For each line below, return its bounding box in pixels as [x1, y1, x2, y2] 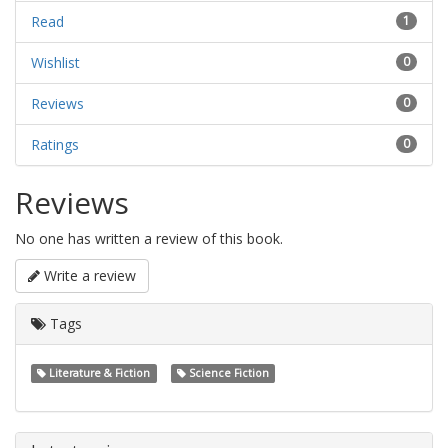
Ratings [31, 134, 79, 154]
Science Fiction [185, 365, 269, 380]
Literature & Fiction [46, 365, 151, 380]
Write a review [40, 265, 136, 285]
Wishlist [31, 52, 80, 72]
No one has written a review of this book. [15, 228, 283, 248]
